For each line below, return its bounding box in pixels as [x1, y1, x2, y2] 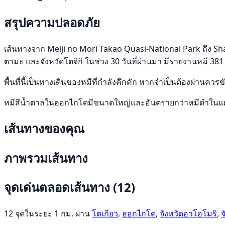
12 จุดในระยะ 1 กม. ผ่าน [4, 208, 92, 219]
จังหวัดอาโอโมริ [160, 208, 217, 219]
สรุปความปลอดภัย [4, 14, 100, 31]
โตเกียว [92, 208, 118, 219]
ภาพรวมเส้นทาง [4, 149, 88, 166]
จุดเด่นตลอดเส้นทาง [4, 179, 113, 196]
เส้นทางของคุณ [4, 120, 84, 137]
